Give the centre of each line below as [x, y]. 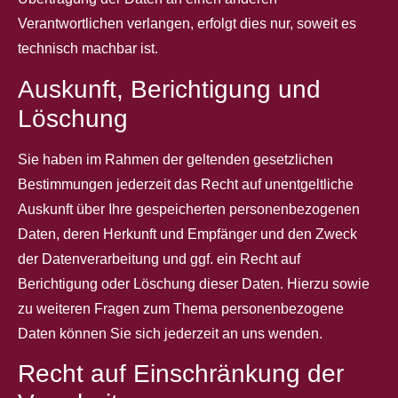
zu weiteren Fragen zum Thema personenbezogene [181, 308]
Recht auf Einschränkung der [181, 373]
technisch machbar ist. [88, 49]
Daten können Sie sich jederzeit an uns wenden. [170, 333]
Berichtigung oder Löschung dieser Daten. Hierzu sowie [194, 283]
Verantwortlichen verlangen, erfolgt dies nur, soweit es [187, 24]
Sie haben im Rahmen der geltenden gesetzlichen [175, 159]
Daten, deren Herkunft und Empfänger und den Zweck [187, 234]
